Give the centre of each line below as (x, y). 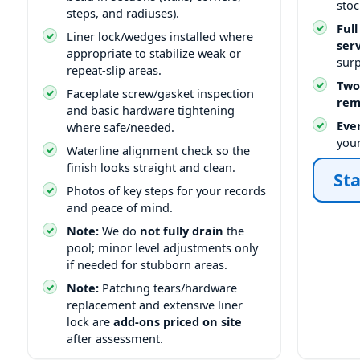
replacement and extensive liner (155, 304)
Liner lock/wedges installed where (160, 36)
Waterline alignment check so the (158, 150)
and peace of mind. (120, 207)
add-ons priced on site (178, 321)
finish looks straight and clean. (151, 167)
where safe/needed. (121, 127)
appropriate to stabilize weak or (154, 53)
